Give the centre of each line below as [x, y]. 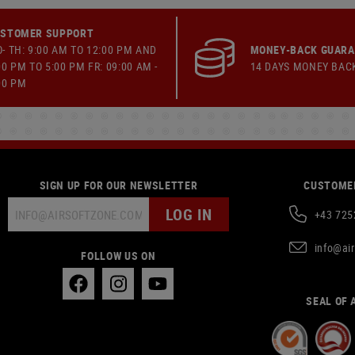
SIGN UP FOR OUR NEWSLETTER [118, 185]
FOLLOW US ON [118, 256]
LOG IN [189, 214]
